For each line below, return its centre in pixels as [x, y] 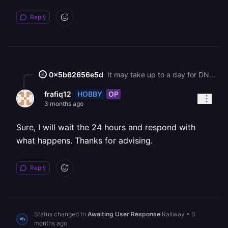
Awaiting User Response [124, 214]
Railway [173, 214]
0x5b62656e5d [76, 74]
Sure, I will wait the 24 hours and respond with [106, 127]
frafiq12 [58, 94]
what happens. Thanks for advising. [84, 140]
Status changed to [61, 214]
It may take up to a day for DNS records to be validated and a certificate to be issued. [212, 74]
